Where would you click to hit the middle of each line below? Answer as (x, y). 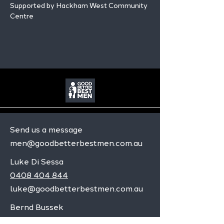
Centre (22, 16)
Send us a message (46, 130)
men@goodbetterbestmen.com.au (76, 143)
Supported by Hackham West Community (79, 6)
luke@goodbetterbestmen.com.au (76, 189)
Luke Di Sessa (37, 162)
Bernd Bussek (37, 207)
